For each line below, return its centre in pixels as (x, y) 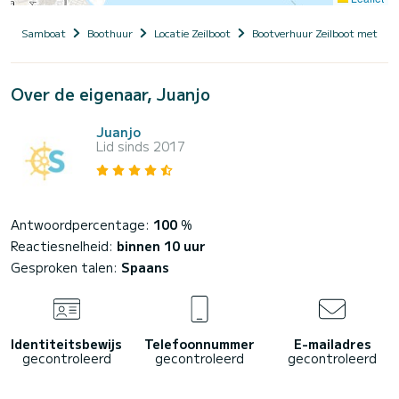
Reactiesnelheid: (64, 246)
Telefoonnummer (199, 344)
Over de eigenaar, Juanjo (110, 94)
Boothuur (110, 33)
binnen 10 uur (161, 246)
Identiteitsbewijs (67, 344)
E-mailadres (332, 344)
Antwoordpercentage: (82, 225)
